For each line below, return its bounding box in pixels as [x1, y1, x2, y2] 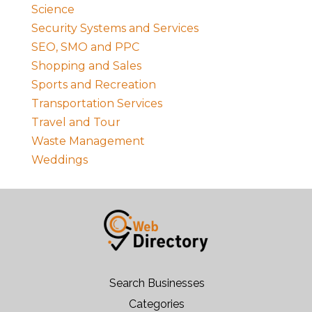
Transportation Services [31, 96, 162, 110]
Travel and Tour [31, 115, 120, 129]
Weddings [31, 153, 88, 166]
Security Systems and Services [31, 21, 198, 35]
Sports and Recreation [31, 77, 156, 91]
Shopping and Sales [31, 58, 141, 72]
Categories [129, 297, 185, 311]
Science [31, 2, 75, 16]
